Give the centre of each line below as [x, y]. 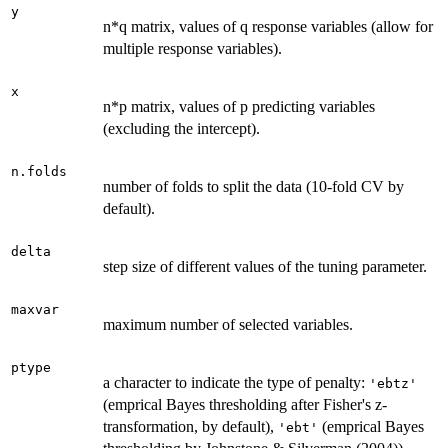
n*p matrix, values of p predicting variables [239, 106]
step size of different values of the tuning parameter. [265, 266]
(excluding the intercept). [181, 128]
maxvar [35, 309]
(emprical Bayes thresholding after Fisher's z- [245, 404]
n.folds [39, 171]
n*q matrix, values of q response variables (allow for [268, 26]
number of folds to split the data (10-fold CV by [253, 186]
